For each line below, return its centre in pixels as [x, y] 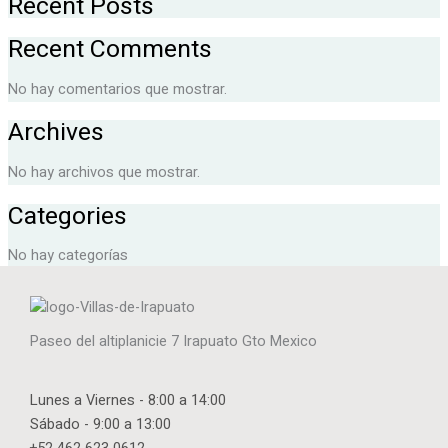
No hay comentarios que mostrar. [117, 89]
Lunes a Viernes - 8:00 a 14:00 [128, 401]
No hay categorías [67, 256]
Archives [55, 132]
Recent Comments [109, 48]
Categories [67, 215]
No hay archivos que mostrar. [103, 173]
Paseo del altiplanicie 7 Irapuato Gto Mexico [173, 342]
